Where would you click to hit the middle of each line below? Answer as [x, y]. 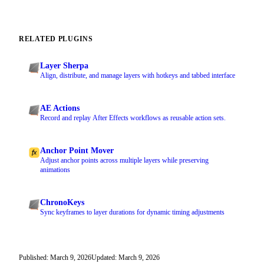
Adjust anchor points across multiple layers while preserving [124, 161]
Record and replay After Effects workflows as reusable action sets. [133, 118]
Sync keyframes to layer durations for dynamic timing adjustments [132, 212]
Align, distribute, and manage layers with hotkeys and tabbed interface [138, 76]
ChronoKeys [62, 203]
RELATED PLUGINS [56, 39]
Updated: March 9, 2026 [126, 258]
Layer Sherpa [64, 66]
